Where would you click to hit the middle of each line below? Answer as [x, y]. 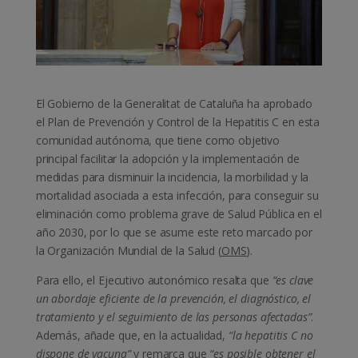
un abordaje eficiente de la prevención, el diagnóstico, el [173, 299]
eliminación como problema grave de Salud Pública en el [179, 214]
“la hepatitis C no [270, 336]
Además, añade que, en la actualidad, [132, 336]
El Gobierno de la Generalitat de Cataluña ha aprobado [174, 104]
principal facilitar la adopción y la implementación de [167, 159]
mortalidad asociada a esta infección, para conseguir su [177, 196]
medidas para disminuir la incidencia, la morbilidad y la [172, 177]
